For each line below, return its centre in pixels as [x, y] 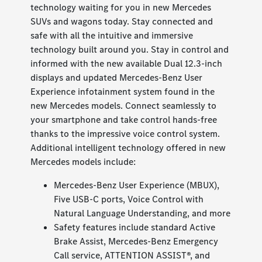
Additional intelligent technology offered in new [128, 148]
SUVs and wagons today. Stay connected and [122, 22]
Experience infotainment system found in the [123, 92]
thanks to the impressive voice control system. [125, 134]
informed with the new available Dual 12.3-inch [127, 64]
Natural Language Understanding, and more [142, 213]
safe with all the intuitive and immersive [112, 36]
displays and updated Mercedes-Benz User [117, 78]
